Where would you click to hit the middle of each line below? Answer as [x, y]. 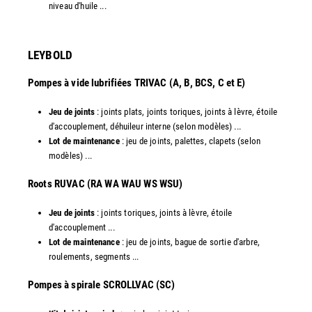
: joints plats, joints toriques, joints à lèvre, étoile [186, 112]
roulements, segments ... [94, 257]
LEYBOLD [50, 55]
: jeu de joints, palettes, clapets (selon [190, 141]
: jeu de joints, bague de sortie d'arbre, [191, 242]
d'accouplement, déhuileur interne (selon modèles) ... [145, 127]
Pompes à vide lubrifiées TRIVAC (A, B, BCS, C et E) [137, 83]
